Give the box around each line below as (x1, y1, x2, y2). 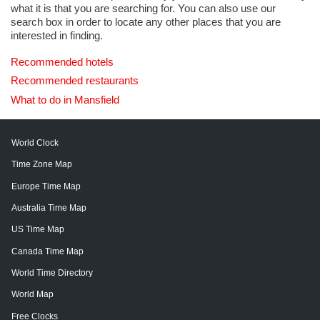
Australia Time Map (11, 202, 86, 213)
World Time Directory (11, 268, 93, 279)
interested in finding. (11, 29, 103, 42)
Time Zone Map (11, 159, 72, 170)
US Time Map (11, 224, 64, 235)
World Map (11, 289, 54, 300)
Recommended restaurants (11, 74, 139, 87)
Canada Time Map (11, 246, 84, 256)
